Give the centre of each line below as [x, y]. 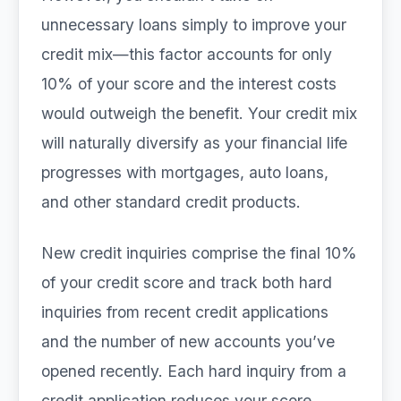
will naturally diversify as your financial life [194, 143]
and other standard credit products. [171, 202]
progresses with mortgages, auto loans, [185, 172]
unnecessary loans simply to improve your [194, 25]
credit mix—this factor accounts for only [187, 54]
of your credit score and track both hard [187, 282]
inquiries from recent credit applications [185, 312]
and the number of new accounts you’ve [188, 341]
